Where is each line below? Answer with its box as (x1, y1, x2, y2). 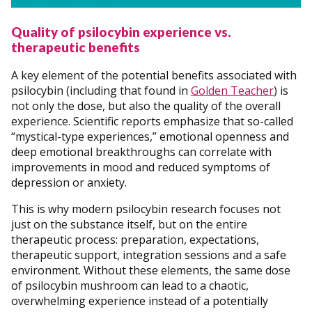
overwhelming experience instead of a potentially (11, 293, 268, 309)
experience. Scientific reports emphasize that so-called (11, 114, 293, 130)
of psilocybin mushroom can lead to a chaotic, (11, 278, 249, 294)
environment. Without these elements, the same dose (11, 263, 290, 279)
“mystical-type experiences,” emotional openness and (11, 129, 289, 145)
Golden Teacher (191, 83, 274, 99)
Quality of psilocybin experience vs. (11, 24, 231, 40)
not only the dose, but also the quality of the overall (11, 98, 281, 114)
